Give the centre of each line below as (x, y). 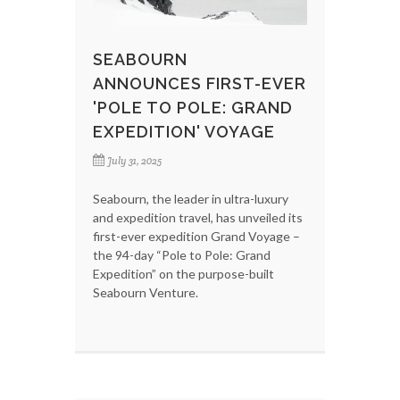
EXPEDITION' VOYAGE (184, 132)
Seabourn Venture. (146, 293)
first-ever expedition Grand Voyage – (196, 237)
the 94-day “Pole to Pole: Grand (182, 255)
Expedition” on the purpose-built (183, 274)
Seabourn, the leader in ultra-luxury (191, 199)
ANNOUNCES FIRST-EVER (200, 84)
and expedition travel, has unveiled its (198, 218)
